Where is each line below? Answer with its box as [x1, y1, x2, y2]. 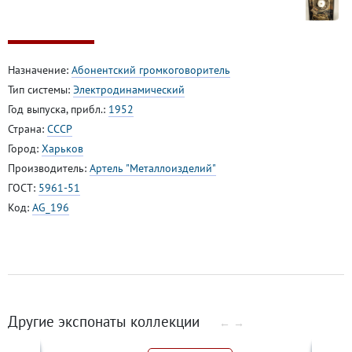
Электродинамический [73, 82, 185, 97]
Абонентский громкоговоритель [71, 62, 230, 77]
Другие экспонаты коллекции [8, 311, 203, 331]
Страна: [8, 121, 47, 136]
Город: [8, 141, 42, 156]
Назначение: [8, 62, 71, 77]
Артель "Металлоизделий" [90, 160, 216, 175]
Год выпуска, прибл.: [8, 101, 108, 116]
